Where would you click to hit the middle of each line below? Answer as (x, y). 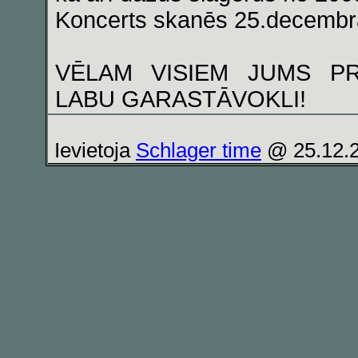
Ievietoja (95, 150)
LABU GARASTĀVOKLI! (180, 99)
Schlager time (198, 150)
